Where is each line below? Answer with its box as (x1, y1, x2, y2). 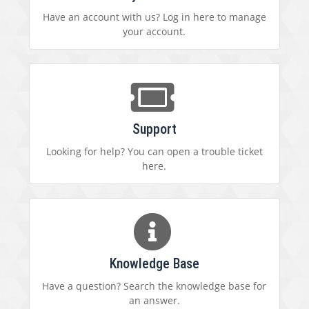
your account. (123, 25, 186, 39)
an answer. (128, 294, 180, 308)
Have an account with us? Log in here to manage (42, 10, 266, 24)
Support (132, 121, 177, 138)
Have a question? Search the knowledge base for (42, 279, 267, 293)
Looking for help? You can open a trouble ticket (46, 145, 263, 159)
